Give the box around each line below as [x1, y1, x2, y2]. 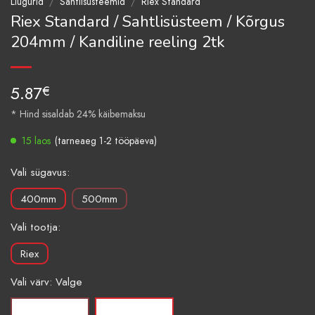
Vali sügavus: [11, 165, 70, 181]
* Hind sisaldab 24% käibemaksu [11, 107, 146, 122]
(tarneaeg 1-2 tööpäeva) [55, 134, 157, 148]
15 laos [22, 134, 51, 148]
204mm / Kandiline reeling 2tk [11, 31, 225, 53]
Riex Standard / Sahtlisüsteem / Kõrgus [11, 11, 285, 33]
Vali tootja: [11, 219, 60, 236]
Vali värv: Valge [11, 274, 82, 290]
